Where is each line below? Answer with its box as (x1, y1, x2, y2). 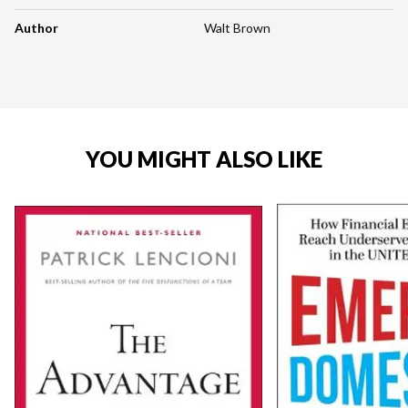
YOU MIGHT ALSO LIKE (86, 145, 322, 172)
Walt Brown (204, 19, 270, 36)
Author (15, 19, 58, 36)
